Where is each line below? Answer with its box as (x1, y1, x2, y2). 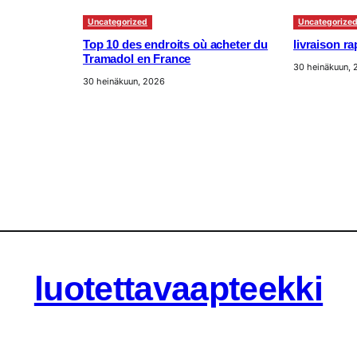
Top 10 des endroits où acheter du (83, 38, 269, 52)
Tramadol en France (83, 53, 191, 66)
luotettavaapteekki (33, 269, 324, 308)
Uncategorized (88, 17, 147, 28)
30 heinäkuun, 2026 (83, 76, 165, 88)
